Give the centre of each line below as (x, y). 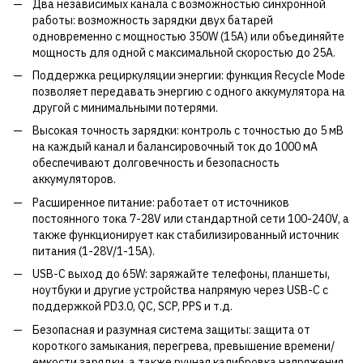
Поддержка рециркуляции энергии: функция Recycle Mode (189, 75)
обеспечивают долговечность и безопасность (156, 163)
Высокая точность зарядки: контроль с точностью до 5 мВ (188, 131)
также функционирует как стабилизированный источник (186, 235)
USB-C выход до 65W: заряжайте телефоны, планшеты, (181, 274)
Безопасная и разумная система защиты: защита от (171, 329)
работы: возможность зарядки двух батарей (153, 20)
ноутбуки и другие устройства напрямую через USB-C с (180, 290)
